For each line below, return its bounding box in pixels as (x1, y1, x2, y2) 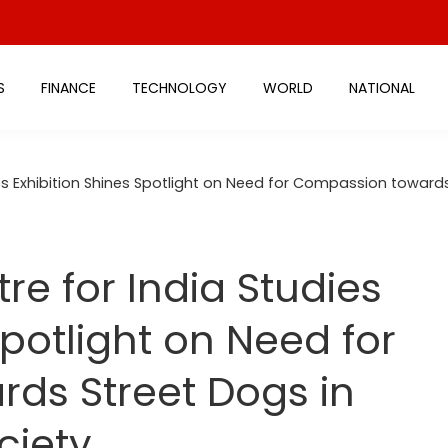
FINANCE (40, 77, 96, 98)
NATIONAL (348, 77, 415, 98)
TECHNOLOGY (131, 77, 227, 98)
